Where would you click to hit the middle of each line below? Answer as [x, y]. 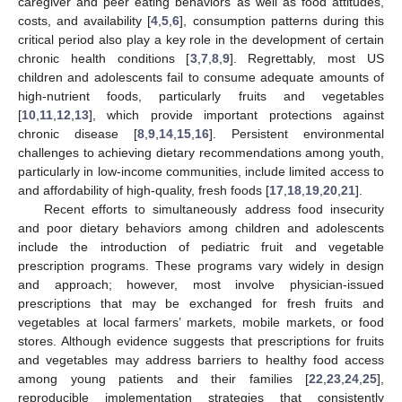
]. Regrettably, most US [306, 58]
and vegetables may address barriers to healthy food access [201, 359]
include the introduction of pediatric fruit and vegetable [201, 246]
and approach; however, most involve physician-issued [201, 284]
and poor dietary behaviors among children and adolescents [201, 227]
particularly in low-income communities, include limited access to [201, 171]
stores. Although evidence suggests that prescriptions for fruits [201, 341]
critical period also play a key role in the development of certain [201, 39]
